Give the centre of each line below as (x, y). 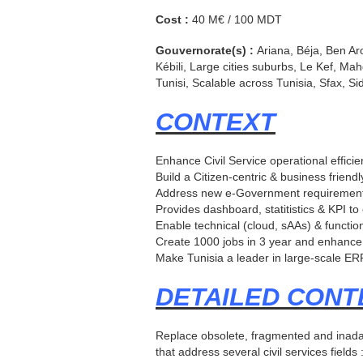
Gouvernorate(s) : (206, 50)
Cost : (174, 19)
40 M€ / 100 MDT (237, 19)
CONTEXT (216, 121)
